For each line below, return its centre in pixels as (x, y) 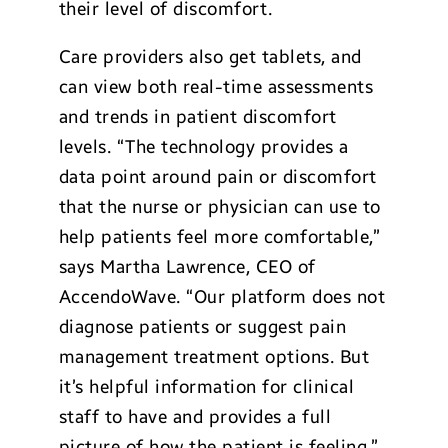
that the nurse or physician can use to (219, 207)
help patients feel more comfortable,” (219, 237)
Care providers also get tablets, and (210, 57)
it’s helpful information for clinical (206, 387)
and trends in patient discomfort (197, 117)
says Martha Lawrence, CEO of (187, 267)
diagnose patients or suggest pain (202, 327)
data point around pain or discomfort (217, 177)
